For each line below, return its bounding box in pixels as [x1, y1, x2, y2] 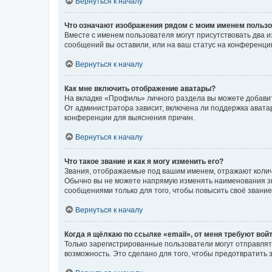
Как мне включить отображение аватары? [64, 84, 216, 93]
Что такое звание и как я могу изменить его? [64, 157, 223, 166]
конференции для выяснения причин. [64, 113, 195, 122]
